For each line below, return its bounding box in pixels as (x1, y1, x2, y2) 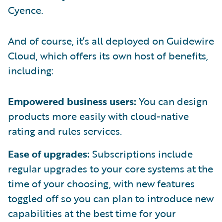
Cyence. (8, 2, 43, 18)
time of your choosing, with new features (8, 176, 195, 191)
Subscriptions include (90, 146, 193, 162)
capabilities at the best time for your (8, 206, 176, 221)
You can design (136, 94, 208, 109)
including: (8, 63, 54, 78)
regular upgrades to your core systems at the (8, 161, 213, 176)
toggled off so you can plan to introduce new (8, 191, 214, 206)
